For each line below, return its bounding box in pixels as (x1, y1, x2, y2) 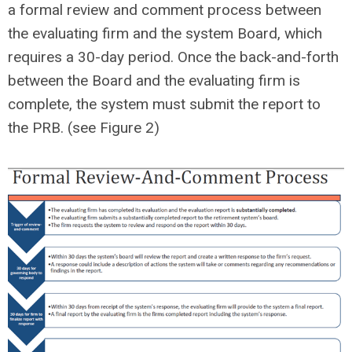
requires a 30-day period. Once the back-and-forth (8, 48, 339, 67)
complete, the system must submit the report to (8, 95, 321, 114)
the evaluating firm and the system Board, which (8, 24, 322, 43)
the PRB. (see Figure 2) (8, 119, 159, 137)
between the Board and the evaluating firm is (8, 71, 300, 90)
